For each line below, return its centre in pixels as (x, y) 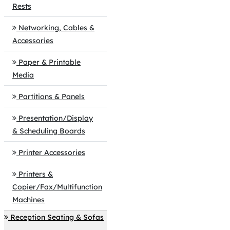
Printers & (36, 174)
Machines (28, 200)
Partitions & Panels (52, 97)
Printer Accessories (52, 152)
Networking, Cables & (56, 28)
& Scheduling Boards (49, 131)
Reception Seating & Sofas (57, 217)
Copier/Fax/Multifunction (57, 187)
